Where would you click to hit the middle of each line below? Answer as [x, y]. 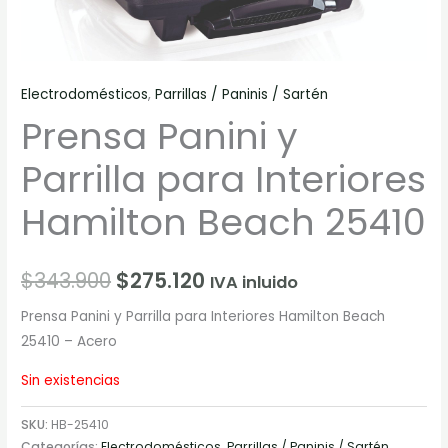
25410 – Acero [69, 342]
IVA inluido [254, 282]
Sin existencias [71, 380]
